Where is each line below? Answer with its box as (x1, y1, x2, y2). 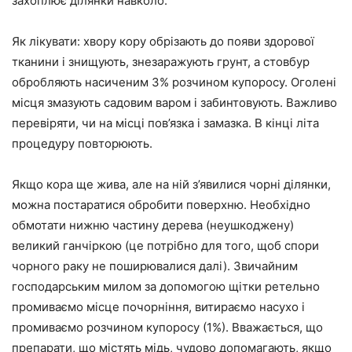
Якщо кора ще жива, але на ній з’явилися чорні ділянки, (12, 176, 331, 192)
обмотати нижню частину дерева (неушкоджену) (12, 217, 294, 233)
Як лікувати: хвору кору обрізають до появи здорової (12, 33, 314, 49)
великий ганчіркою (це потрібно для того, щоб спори (12, 237, 319, 253)
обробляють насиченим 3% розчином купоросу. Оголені (12, 74, 336, 90)
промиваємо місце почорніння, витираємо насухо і (12, 299, 305, 314)
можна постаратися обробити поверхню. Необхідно (12, 196, 310, 212)
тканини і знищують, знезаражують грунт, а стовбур (12, 53, 310, 69)
